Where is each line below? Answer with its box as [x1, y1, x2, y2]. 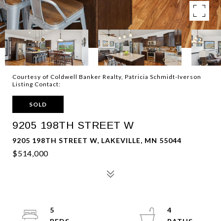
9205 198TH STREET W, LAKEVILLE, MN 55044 [12, 136, 182, 145]
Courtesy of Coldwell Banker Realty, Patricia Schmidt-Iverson [12, 73, 201, 80]
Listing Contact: [12, 80, 64, 88]
